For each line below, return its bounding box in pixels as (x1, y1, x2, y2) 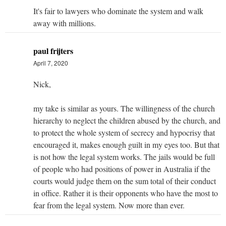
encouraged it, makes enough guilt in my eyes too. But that (33, 139, 219, 150)
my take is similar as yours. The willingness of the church (33, 102, 215, 114)
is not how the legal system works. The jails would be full (33, 151, 215, 162)
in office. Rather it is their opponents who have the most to (33, 187, 218, 198)
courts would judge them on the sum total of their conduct (33, 175, 216, 186)
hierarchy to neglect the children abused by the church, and (33, 115, 220, 126)
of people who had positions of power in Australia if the (33, 163, 210, 174)
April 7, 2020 (33, 58, 68, 67)
